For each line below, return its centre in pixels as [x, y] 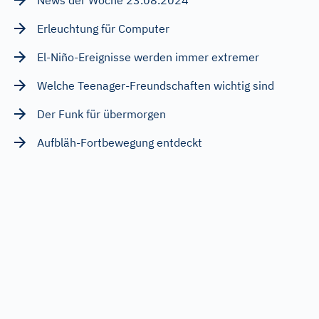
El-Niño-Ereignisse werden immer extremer [148, 57]
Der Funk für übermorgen [101, 114]
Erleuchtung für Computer [103, 28]
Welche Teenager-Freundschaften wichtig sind [156, 85]
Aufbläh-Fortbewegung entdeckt [120, 142]
